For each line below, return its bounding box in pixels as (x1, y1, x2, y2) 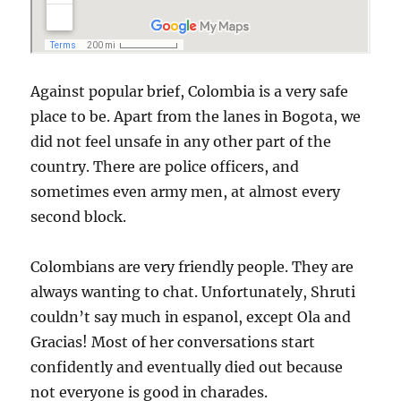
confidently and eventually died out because (30, 357, 344, 376)
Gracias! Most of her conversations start (30, 332, 316, 351)
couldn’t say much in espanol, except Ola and (30, 307, 352, 326)
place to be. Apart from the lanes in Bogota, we (30, 107, 362, 125)
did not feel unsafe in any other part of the (30, 132, 332, 150)
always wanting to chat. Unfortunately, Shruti (30, 282, 356, 301)
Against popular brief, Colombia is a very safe (30, 81, 349, 100)
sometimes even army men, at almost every (30, 182, 341, 200)
